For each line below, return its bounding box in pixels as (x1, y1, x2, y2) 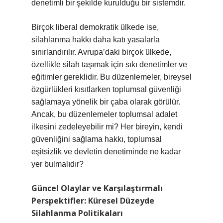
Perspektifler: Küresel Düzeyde (31, 195, 154, 206)
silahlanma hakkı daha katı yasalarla (31, 35, 160, 44)
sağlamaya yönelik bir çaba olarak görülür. (31, 98, 180, 106)
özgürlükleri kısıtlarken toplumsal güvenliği (31, 85, 181, 94)
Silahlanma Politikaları (31, 208, 123, 219)
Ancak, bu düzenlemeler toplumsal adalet (31, 110, 177, 118)
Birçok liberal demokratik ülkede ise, (31, 23, 159, 31)
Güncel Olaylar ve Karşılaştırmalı (31, 183, 163, 194)
